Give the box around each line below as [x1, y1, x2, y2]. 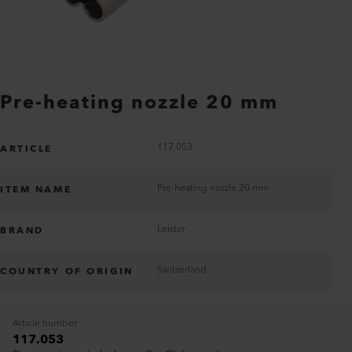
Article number [13, 315, 77, 332]
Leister [157, 221, 185, 237]
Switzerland [157, 262, 207, 278]
